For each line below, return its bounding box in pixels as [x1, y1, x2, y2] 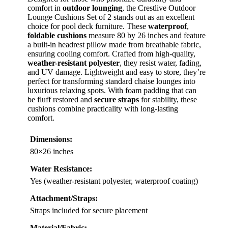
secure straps [94, 95, 139, 104]
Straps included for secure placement [30, 206, 148, 215]
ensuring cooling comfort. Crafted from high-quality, [27, 49, 195, 58]
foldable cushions [27, 31, 87, 40]
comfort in [27, 3, 63, 12]
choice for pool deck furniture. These [27, 21, 148, 31]
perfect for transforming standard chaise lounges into [27, 76, 195, 85]
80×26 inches [30, 147, 73, 156]
